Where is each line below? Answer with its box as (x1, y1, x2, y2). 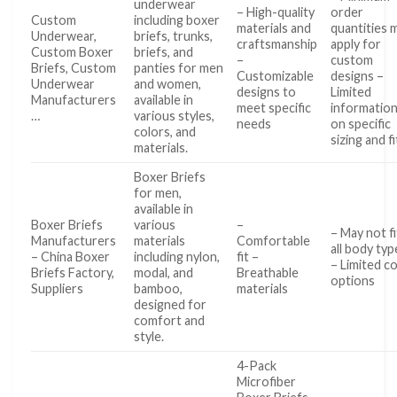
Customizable (237, 67, 315, 83)
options (331, 272, 376, 288)
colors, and (134, 123, 197, 139)
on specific (331, 115, 392, 131)
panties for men (134, 59, 224, 75)
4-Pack (237, 357, 277, 373)
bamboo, (134, 280, 183, 296)
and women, (134, 75, 202, 91)
